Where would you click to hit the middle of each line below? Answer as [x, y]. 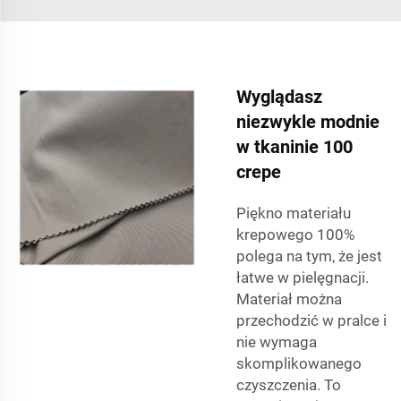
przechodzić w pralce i [311, 320]
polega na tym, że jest [309, 256]
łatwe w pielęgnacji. [303, 277]
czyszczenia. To [289, 384]
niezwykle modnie [308, 121]
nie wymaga [277, 341]
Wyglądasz [279, 96]
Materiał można [289, 299]
